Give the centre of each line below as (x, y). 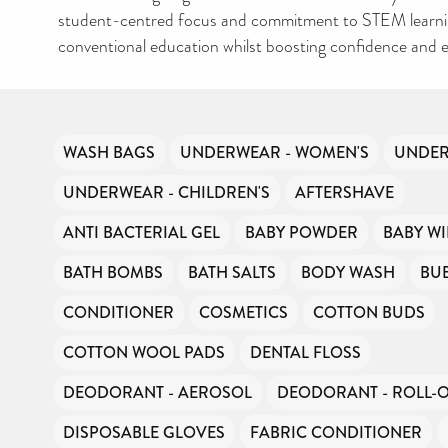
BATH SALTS (232, 272)
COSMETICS (243, 312)
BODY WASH (348, 272)
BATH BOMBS (113, 272)
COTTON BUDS (369, 312)
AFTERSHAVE (344, 192)
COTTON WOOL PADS (144, 352)
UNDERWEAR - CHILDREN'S (166, 192)
